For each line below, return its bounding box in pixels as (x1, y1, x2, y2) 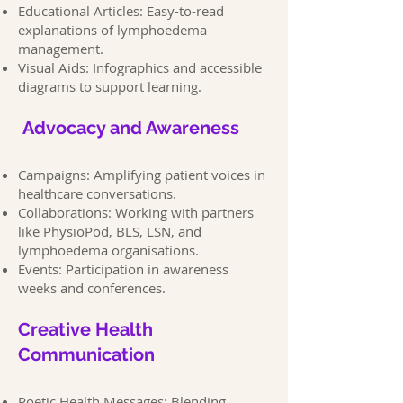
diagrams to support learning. (18, 77, 201, 95)
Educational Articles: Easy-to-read (18, 2, 224, 20)
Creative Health (18, 318, 153, 340)
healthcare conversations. (18, 184, 176, 202)
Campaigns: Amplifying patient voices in (18, 166, 265, 184)
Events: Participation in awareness (18, 260, 228, 278)
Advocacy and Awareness (18, 117, 239, 139)
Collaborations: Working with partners (18, 203, 254, 221)
